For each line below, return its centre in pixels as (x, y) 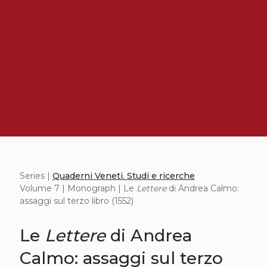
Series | (36, 176)
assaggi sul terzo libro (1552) (76, 201)
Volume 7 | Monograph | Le (78, 188)
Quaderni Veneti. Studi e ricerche (123, 176)
